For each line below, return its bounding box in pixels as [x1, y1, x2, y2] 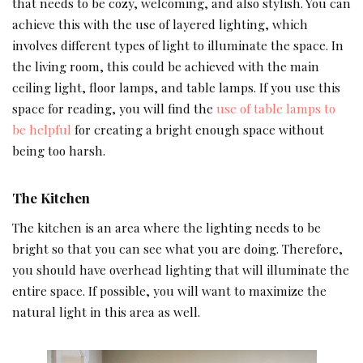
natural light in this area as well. [12, 303, 200, 321]
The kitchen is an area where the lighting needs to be [12, 219, 321, 237]
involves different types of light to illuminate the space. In [12, 36, 344, 53]
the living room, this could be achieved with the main [12, 57, 319, 75]
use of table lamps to [216, 99, 335, 117]
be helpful [12, 120, 71, 138]
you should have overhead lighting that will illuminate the [12, 261, 349, 279]
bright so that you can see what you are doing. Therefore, [12, 240, 343, 258]
